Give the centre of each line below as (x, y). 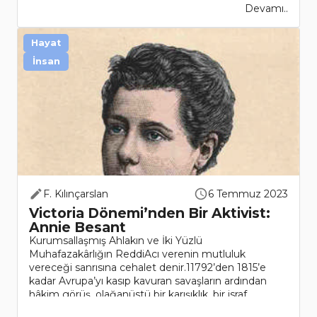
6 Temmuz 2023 (248, 194)
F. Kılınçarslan (76, 194)
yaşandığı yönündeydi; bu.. (93, 308)
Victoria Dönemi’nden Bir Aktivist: (150, 213)
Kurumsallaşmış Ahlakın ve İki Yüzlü (116, 241)
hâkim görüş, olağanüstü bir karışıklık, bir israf (138, 295)
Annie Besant (77, 227)
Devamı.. (266, 9)
